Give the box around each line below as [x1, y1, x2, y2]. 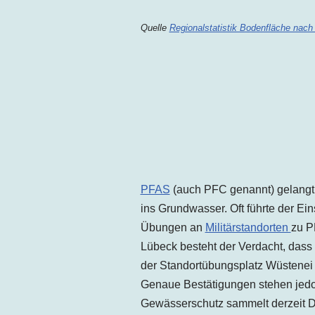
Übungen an [140, 221, 205, 233]
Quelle [140, 22, 169, 33]
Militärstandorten [205, 221, 291, 233]
